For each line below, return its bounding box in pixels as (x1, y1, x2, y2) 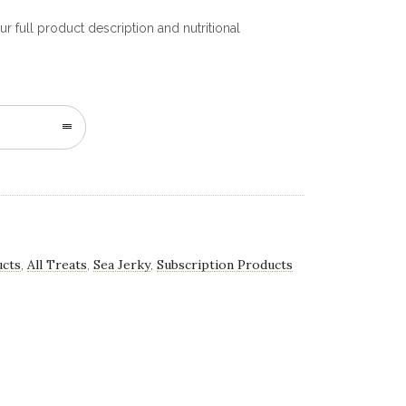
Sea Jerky (93, 256, 151, 273)
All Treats (27, 256, 88, 273)
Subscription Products (157, 256, 294, 273)
